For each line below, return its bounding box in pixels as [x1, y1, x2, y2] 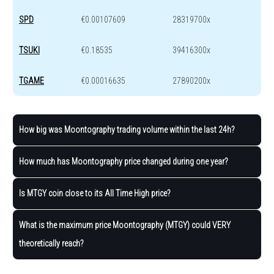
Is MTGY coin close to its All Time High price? [19, 188, 171, 199]
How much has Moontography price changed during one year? [19, 157, 228, 167]
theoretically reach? [19, 239, 84, 249]
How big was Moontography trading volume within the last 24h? [19, 125, 235, 135]
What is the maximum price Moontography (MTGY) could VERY [19, 220, 231, 231]
